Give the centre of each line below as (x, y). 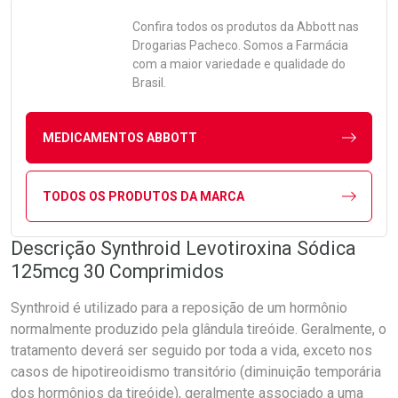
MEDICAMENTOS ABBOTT (119, 137)
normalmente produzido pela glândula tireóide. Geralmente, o (199, 329)
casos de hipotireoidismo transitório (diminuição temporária (196, 372)
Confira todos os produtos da (215, 27)
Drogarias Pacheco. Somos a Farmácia (240, 45)
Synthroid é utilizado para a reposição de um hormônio (179, 308)
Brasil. (149, 83)
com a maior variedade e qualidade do (239, 64)
